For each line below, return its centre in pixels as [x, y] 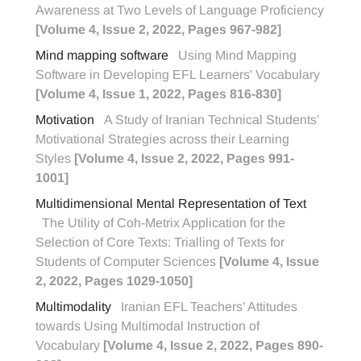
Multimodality [73, 307]
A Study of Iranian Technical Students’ [212, 120]
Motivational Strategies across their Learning [162, 139]
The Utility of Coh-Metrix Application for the [164, 223]
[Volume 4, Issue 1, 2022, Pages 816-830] [158, 94]
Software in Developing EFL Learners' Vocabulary [178, 75]
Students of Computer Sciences [127, 261]
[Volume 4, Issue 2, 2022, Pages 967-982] [158, 29]
